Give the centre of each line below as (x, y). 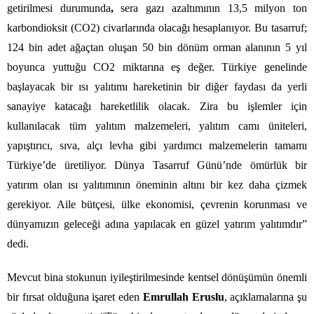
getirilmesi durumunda (59, 8)
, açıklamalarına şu (265, 296)
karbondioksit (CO (49, 27)
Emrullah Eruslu (182, 296)
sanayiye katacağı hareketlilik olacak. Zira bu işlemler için (157, 106)
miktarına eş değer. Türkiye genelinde (211, 67)
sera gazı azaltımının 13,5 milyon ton (214, 8)
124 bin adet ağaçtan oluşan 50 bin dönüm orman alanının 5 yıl (157, 47)
